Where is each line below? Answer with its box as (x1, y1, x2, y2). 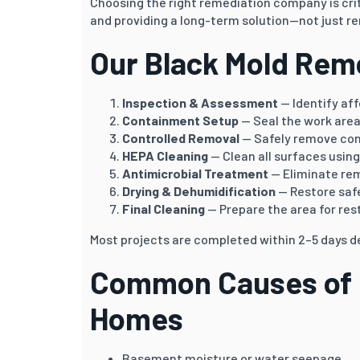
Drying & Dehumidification (122, 182, 276, 198)
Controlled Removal (122, 129, 239, 145)
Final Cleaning (122, 200, 205, 216)
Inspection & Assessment (122, 94, 278, 110)
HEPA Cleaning (122, 147, 208, 163)
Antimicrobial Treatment (122, 165, 268, 181)
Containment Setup (122, 112, 239, 128)
